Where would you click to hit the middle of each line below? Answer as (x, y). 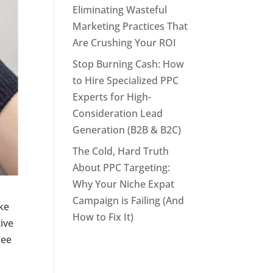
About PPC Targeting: (122, 168)
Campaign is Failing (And (129, 200)
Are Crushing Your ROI (125, 43)
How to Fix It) (103, 217)
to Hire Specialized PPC (126, 80)
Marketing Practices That (130, 26)
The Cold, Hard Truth (121, 151)
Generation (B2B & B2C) (127, 130)
